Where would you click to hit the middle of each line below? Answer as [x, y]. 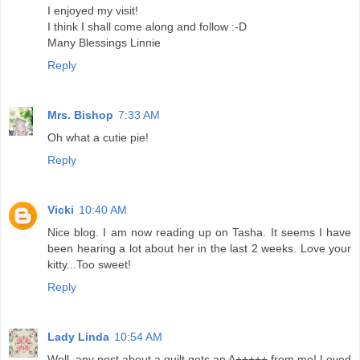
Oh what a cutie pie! [98, 137]
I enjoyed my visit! [93, 10]
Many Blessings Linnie [104, 42]
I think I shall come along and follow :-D [147, 26]
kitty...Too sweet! [89, 264]
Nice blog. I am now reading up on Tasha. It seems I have [199, 232]
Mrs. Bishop [80, 115]
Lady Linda [78, 336]
